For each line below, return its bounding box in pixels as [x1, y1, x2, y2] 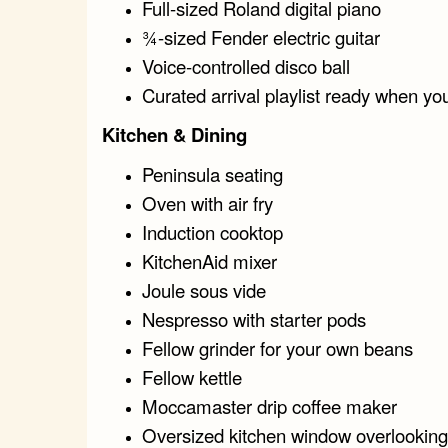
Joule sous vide [142, 276, 266, 303]
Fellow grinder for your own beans [142, 334, 413, 361]
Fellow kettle [142, 363, 242, 390]
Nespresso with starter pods [142, 305, 366, 332]
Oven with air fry [142, 189, 273, 216]
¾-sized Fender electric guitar [142, 23, 380, 50]
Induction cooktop [142, 218, 283, 245]
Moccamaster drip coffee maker [142, 392, 397, 419]
